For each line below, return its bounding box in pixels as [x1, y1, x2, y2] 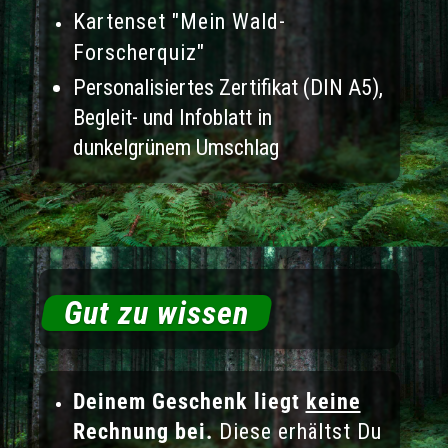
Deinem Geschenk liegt [72, 389, 306, 415]
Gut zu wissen [63, 294, 249, 333]
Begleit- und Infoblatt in [72, 105, 272, 131]
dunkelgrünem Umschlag [72, 135, 279, 161]
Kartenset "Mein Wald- [72, 9, 286, 35]
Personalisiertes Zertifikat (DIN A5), [72, 75, 383, 101]
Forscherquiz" [72, 40, 205, 66]
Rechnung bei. [72, 419, 219, 445]
